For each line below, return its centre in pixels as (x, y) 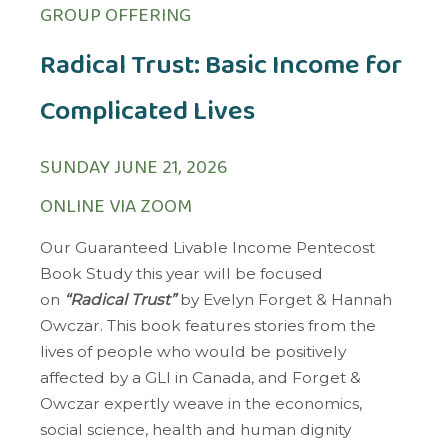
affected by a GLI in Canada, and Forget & (200, 377)
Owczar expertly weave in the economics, (201, 403)
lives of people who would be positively (193, 351)
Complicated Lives (147, 112)
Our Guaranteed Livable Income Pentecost (207, 247)
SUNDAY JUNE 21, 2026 (134, 167)
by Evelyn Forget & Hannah (286, 299)
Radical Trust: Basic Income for (221, 66)
